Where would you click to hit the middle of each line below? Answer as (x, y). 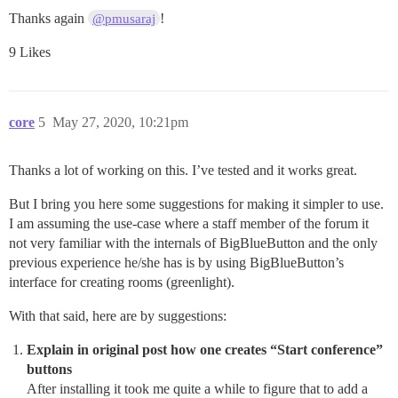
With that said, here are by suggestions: (118, 315)
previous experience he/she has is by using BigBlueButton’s (176, 262)
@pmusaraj (124, 18)
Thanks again (48, 18)
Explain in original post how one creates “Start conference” (205, 349)
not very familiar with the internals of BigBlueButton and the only (193, 243)
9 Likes (30, 52)
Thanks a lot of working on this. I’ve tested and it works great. (183, 170)
